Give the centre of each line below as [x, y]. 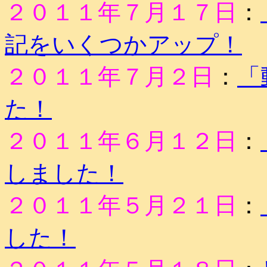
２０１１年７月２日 [109, 77]
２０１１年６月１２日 [121, 141]
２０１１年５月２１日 [121, 205]
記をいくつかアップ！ [123, 44]
